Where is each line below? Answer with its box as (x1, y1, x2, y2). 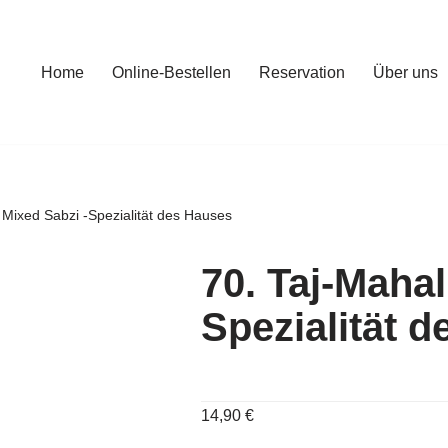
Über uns (373, 64, 438, 81)
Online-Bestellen (112, 64, 231, 81)
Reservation (259, 64, 345, 81)
